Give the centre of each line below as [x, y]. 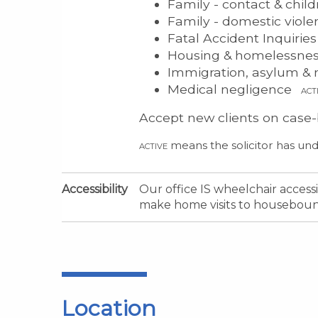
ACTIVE [153, 146]
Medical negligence [231, 89]
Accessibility [95, 189]
